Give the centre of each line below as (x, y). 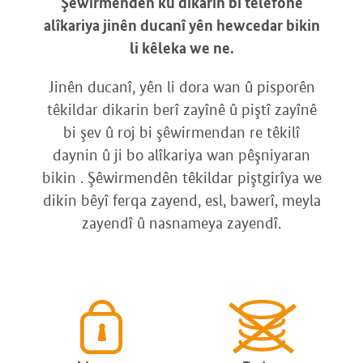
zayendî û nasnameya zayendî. (181, 223)
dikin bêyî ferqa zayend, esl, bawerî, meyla (181, 201)
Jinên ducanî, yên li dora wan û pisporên (181, 87)
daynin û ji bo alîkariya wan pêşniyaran (181, 155)
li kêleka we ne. (181, 48)
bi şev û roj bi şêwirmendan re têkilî (181, 132)
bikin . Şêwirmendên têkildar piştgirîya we (181, 178)
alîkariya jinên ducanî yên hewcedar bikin (181, 26)
